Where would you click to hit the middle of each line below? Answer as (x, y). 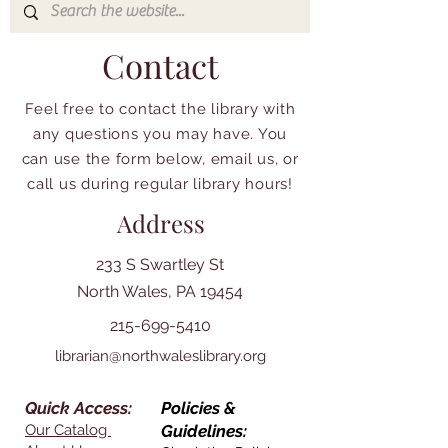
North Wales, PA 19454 (160, 291)
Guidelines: (204, 431)
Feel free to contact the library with (160, 109)
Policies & (198, 408)
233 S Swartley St (160, 264)
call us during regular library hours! (160, 184)
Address (160, 223)
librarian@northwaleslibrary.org (160, 356)
